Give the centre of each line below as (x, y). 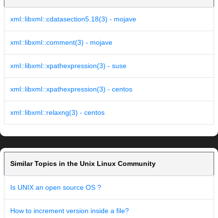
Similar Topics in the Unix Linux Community (83, 164)
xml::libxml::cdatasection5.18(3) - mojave (73, 19)
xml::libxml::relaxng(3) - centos (57, 113)
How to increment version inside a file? (70, 211)
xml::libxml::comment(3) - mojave (61, 43)
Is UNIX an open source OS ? (56, 188)
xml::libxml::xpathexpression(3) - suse (68, 66)
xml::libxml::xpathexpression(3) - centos (71, 89)
